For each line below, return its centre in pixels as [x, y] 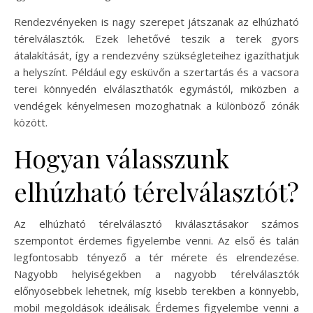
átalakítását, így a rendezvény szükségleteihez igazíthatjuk [156, 55]
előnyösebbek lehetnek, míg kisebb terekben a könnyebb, [156, 290]
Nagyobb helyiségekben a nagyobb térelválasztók [156, 274]
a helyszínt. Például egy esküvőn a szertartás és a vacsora [156, 72]
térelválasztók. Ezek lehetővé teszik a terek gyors [156, 38]
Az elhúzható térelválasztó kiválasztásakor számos [156, 223]
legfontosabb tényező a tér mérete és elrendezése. [156, 257]
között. [31, 122]
